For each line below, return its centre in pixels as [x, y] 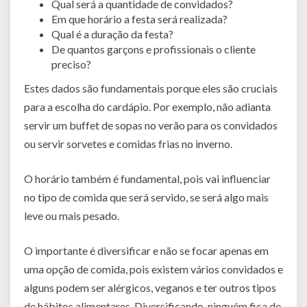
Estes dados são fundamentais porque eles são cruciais [151, 88]
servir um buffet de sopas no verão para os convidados [151, 125]
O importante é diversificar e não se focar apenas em [146, 250]
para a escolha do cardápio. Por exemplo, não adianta [147, 106]
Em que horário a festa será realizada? [139, 19]
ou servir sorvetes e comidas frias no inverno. [128, 143]
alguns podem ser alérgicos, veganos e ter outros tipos [150, 287]
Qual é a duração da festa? [112, 34]
